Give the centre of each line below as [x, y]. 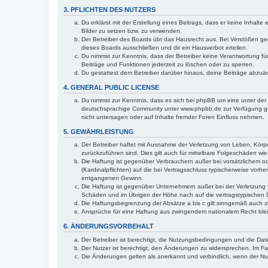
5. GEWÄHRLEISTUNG [99, 132]
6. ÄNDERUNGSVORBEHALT [109, 226]
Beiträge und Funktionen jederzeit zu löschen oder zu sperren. [168, 64]
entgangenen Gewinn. [112, 178]
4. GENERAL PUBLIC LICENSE [111, 87]
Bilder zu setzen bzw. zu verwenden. [132, 31]
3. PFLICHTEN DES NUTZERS [109, 9]
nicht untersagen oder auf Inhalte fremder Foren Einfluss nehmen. [173, 117]
